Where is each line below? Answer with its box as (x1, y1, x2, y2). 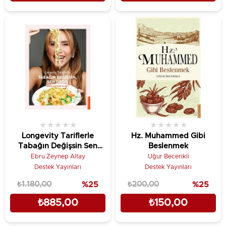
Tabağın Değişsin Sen (18, 142, 97, 150)
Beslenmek (148, 142, 188, 150)
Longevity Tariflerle (22, 132, 94, 140)
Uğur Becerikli (147, 153, 189, 159)
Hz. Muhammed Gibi (131, 132, 205, 140)
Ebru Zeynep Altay (30, 153, 85, 159)
